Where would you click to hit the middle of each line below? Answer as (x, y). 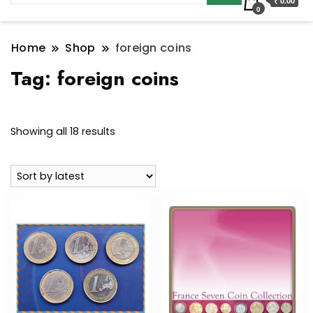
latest (129, 166)
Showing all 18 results (63, 132)
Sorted (131, 131)
